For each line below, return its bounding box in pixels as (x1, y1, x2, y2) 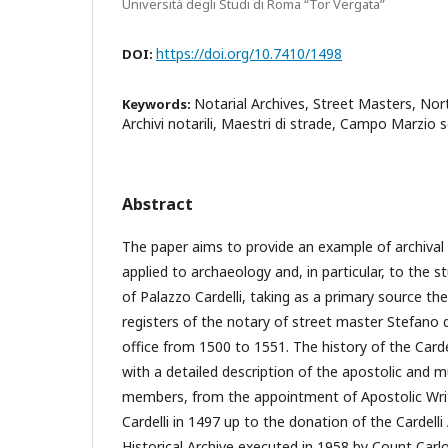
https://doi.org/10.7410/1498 (156, 44, 342, 63)
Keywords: (122, 95, 194, 113)
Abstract (122, 193, 193, 215)
